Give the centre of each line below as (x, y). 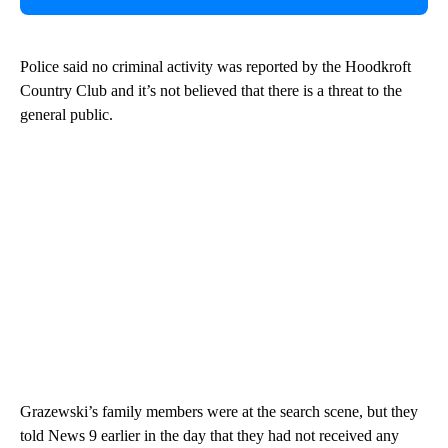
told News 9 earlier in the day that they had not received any (209, 435)
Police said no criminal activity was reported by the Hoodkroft (215, 66)
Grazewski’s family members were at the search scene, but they (219, 411)
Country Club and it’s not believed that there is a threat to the (211, 90)
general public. (66, 114)
